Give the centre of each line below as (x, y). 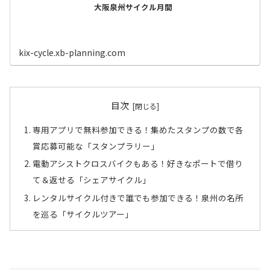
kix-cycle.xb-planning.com (72, 52)
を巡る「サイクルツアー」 (83, 214)
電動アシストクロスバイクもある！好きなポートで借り (138, 164)
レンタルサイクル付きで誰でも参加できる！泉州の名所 (138, 197)
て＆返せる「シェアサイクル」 (92, 180)
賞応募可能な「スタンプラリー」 (96, 146)
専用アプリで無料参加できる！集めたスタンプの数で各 (138, 129)
